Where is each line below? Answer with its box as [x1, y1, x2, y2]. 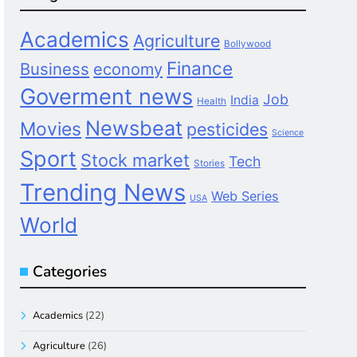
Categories [33, 261, 108, 282]
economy [93, 60, 163, 79]
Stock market [80, 150, 190, 171]
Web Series [211, 188, 280, 204]
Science [272, 127, 304, 138]
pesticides [186, 119, 269, 139]
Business [20, 59, 90, 79]
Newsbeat [85, 116, 183, 140]
